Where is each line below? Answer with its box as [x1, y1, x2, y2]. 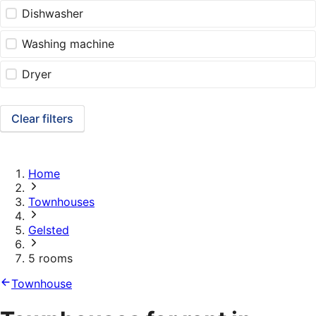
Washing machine [22, 37, 115, 51]
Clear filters [11, 111, 73, 126]
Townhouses [28, 195, 95, 209]
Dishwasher [22, 6, 84, 21]
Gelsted [28, 223, 69, 238]
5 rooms [28, 251, 73, 266]
